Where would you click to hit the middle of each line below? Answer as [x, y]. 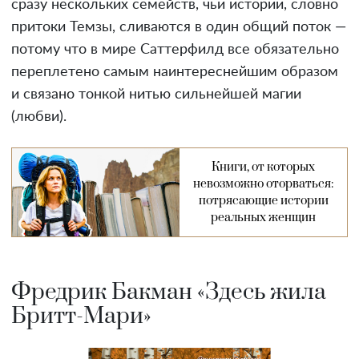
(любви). [39, 117]
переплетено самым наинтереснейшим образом [175, 73]
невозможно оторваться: [263, 184]
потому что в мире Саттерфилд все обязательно [175, 50]
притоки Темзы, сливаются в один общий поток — [179, 28]
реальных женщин [263, 218]
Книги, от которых [263, 167]
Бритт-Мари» [81, 317]
